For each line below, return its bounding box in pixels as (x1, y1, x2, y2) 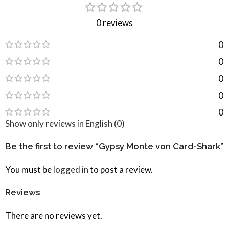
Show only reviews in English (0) (5, 118, 125, 129)
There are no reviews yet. (5, 210, 102, 221)
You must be (5, 164, 53, 175)
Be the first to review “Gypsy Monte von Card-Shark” (5, 141, 224, 151)
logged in (53, 164, 88, 175)
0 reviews (96, 17, 133, 28)
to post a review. (88, 164, 153, 175)
